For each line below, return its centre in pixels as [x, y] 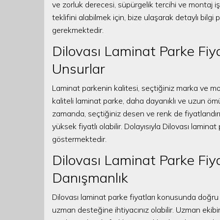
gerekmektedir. [78, 30]
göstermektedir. [79, 139]
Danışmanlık [90, 178]
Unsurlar [79, 69]
